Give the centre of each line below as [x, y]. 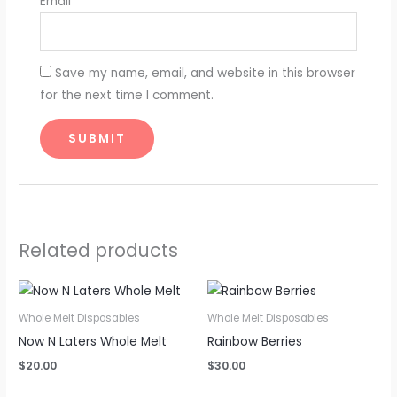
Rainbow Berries [255, 341]
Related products [99, 250]
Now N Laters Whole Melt [93, 341]
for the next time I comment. [126, 96]
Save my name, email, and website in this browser [205, 74]
